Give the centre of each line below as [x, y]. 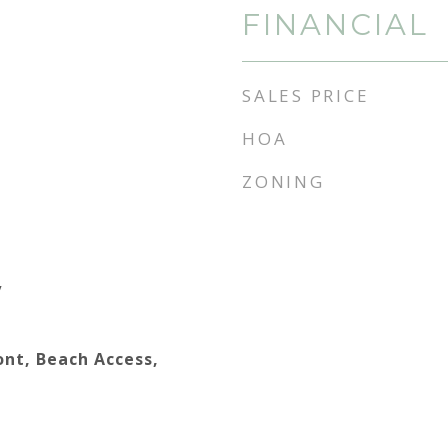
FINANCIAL [335, 24]
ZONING [283, 181]
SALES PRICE [306, 95]
